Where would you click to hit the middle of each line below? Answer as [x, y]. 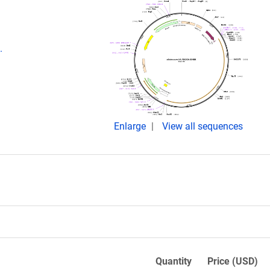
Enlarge [131, 126]
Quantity [174, 261]
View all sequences [202, 126]
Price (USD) [233, 261]
